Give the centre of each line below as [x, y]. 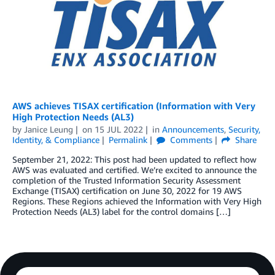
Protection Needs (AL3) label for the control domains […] [122, 211]
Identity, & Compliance [56, 139]
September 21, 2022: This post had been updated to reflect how [134, 159]
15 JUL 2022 [118, 129]
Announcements [193, 129]
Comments [190, 139]
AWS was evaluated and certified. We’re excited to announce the [134, 169]
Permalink [128, 139]
